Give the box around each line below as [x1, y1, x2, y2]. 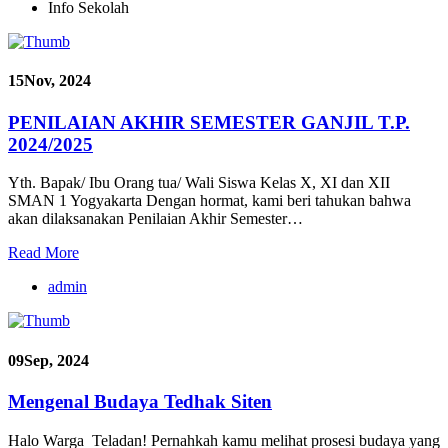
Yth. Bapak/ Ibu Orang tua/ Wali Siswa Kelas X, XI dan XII [8, 174, 390, 192]
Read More [8, 244, 79, 262]
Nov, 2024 [24, 72, 91, 90]
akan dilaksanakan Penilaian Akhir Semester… [8, 210, 303, 228]
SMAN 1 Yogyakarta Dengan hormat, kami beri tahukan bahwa [8, 192, 411, 210]
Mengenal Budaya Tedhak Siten [8, 390, 272, 412]
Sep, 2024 [24, 351, 89, 369]
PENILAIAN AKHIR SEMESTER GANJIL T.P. [8, 111, 410, 133]
